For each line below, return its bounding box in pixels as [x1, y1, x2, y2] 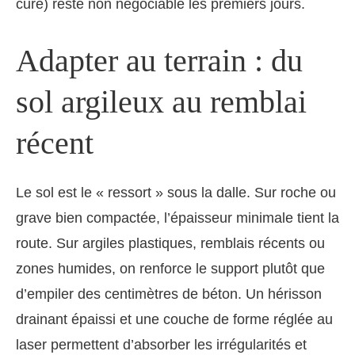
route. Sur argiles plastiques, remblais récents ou [16, 235, 325, 252]
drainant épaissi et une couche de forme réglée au [16, 311, 333, 328]
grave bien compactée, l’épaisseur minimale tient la [16, 210, 339, 227]
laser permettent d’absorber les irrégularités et [16, 337, 307, 353]
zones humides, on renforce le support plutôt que [16, 261, 325, 277]
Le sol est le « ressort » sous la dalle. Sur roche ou [16, 185, 336, 201]
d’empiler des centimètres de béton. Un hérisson [16, 286, 322, 303]
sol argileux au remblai [16, 84, 307, 120]
